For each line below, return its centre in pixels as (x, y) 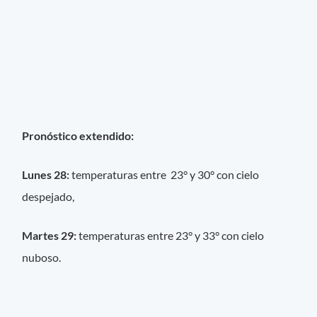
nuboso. (42, 257)
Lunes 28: (47, 174)
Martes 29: (51, 235)
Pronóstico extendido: (78, 135)
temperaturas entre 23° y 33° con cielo (172, 235)
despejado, (48, 196)
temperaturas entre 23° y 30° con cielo (166, 174)
